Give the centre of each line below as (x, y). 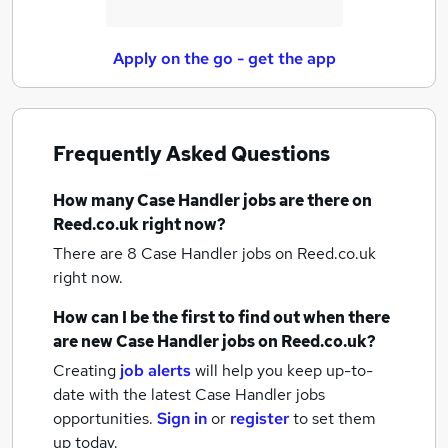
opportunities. (105, 418)
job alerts (155, 370)
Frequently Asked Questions (191, 154)
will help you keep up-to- (284, 370)
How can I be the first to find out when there (221, 317)
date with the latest (122, 394)
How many (95, 200)
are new (84, 341)
